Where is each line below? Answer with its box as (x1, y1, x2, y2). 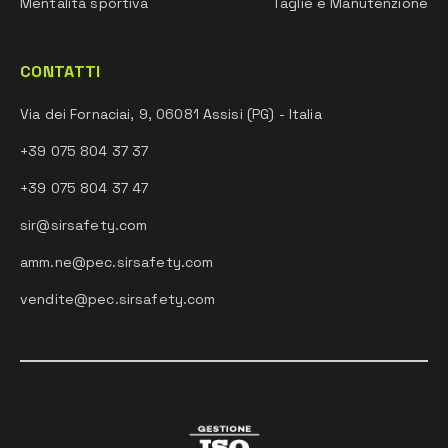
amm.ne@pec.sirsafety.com (20, 253, 214, 271)
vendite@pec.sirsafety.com (20, 290, 216, 308)
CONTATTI (20, 61, 101, 82)
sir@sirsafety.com (20, 216, 148, 234)
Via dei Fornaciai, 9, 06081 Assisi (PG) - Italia (20, 105, 322, 123)
